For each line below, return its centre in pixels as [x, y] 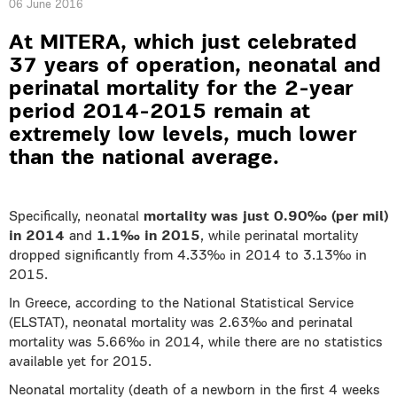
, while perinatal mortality [279, 237]
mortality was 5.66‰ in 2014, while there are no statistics [196, 343]
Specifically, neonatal [76, 217]
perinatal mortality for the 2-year [181, 90]
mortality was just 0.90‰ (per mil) [266, 217]
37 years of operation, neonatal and [195, 66]
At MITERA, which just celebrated [183, 43]
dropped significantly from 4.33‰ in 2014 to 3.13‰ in [188, 256]
